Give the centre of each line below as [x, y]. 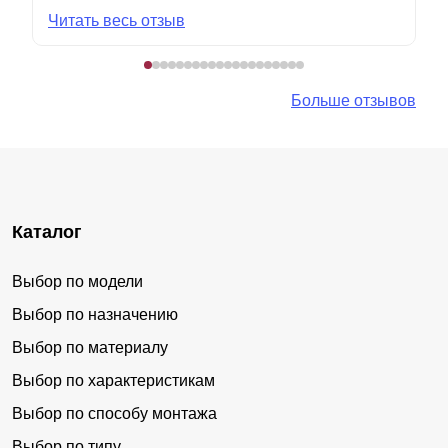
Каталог [47, 231]
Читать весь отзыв [116, 20]
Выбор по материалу [90, 347]
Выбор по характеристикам [113, 380]
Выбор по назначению [95, 314]
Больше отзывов [353, 100]
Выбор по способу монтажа [114, 413]
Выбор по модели [77, 281]
